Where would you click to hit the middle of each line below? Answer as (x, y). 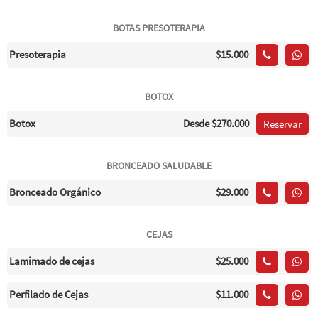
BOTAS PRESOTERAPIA (159, 28)
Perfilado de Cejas (49, 294)
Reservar (283, 124)
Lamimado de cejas (52, 261)
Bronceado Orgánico (55, 192)
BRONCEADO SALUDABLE (159, 165)
